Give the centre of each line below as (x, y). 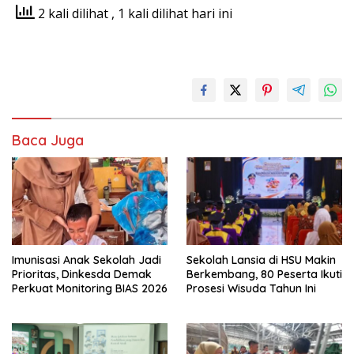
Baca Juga (48, 141)
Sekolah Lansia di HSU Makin (261, 260)
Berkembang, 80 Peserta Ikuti (264, 275)
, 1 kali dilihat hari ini (172, 13)
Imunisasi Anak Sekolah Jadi (87, 260)
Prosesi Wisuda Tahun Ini (251, 289)
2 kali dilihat (73, 13)
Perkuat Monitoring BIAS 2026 (90, 289)
